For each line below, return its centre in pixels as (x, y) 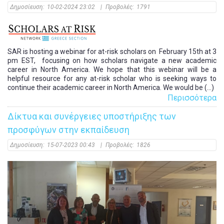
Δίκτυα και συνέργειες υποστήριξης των (92, 116)
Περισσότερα (192, 98)
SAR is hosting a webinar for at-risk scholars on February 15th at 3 (112, 52)
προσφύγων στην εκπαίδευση (68, 130)
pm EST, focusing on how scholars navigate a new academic (112, 61)
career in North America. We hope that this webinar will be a (112, 70)
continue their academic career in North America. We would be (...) (111, 88)
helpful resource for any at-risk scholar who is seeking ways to (112, 79)
